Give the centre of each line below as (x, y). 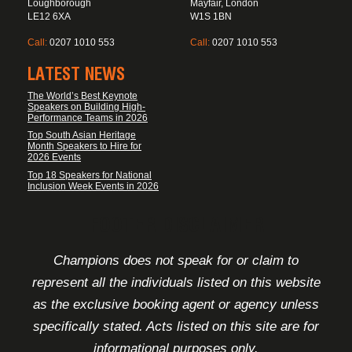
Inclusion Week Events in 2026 (93, 186)
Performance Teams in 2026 (88, 117)
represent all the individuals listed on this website (176, 282)
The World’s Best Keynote (82, 95)
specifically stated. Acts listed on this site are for (176, 326)
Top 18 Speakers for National (90, 175)
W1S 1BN (211, 16)
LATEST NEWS (76, 73)
